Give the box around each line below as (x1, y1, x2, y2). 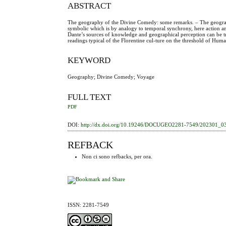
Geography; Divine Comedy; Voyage (68, 74, 155, 80)
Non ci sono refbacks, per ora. (82, 153, 153, 160)
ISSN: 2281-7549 (68, 201, 109, 208)
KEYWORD (68, 55, 111, 66)
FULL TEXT (68, 92, 111, 102)
